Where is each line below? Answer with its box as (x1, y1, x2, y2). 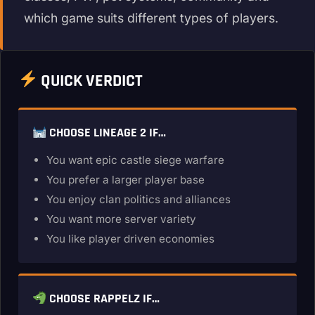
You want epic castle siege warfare (46, 153, 224, 167)
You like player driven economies (46, 232, 214, 245)
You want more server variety (46, 212, 196, 226)
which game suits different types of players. (24, 11, 278, 25)
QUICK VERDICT (37, 70, 143, 91)
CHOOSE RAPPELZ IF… (46, 291, 160, 307)
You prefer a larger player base (46, 173, 205, 186)
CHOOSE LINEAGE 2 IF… (46, 125, 167, 141)
